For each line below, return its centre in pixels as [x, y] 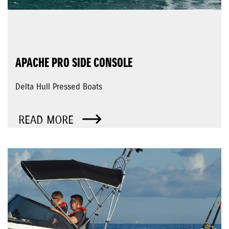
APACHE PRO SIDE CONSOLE [74, 63]
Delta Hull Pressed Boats [59, 87]
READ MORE [48, 120]
